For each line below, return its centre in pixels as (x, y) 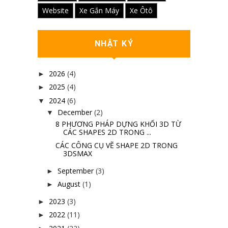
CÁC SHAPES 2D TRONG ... (107, 132)
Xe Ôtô (141, 10)
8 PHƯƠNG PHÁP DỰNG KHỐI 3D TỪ (118, 124)
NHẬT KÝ (114, 44)
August (69, 184)
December (75, 112)
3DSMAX (77, 153)
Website (55, 10)
